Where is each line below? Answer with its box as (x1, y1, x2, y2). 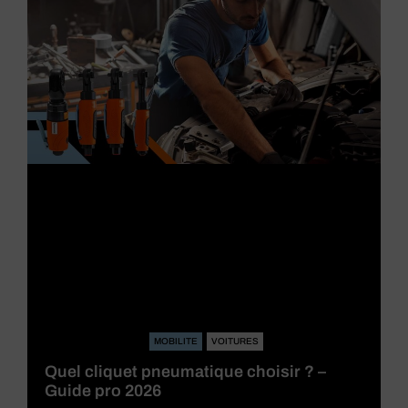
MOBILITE (154, 335, 198, 346)
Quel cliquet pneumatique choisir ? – (45, 362, 326, 381)
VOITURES (211, 335, 259, 346)
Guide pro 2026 (45, 381, 161, 400)
